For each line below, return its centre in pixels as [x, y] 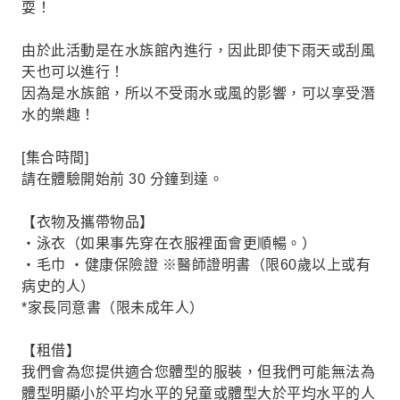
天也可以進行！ [73, 72]
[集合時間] [55, 158]
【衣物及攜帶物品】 [88, 222]
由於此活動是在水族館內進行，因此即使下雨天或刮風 [198, 50]
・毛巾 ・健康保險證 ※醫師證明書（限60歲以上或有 [196, 265]
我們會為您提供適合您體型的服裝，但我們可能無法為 [198, 372]
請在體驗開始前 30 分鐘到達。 [122, 179]
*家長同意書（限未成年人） [113, 308]
